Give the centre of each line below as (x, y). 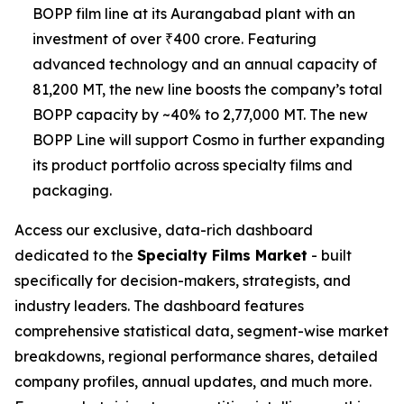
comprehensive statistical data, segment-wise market (202, 331)
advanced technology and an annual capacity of (205, 64)
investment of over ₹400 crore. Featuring (174, 39)
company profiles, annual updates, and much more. (193, 381)
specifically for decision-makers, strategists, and (183, 280)
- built (330, 255)
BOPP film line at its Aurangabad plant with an (194, 14)
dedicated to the (76, 255)
